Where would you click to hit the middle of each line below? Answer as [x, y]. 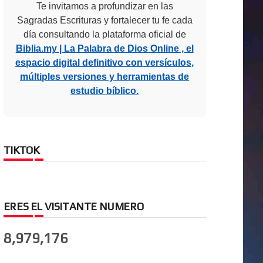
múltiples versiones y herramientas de [105, 77]
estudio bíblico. [105, 91]
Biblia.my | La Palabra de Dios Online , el [104, 48]
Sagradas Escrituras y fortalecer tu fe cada [104, 20]
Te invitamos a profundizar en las [104, 6]
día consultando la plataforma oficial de [104, 34]
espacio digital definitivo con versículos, [105, 63]
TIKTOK [21, 150]
